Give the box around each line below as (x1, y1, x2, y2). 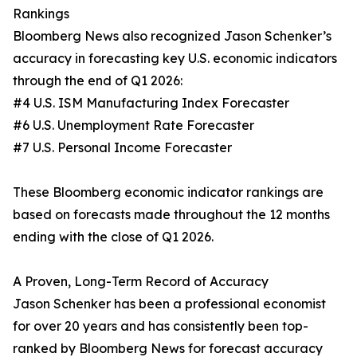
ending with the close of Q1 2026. (13, 229, 214, 245)
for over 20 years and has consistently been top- (13, 318, 308, 335)
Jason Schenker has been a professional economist (13, 296, 326, 312)
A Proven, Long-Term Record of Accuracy (13, 273, 269, 290)
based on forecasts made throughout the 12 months (13, 206, 330, 223)
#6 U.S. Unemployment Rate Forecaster (13, 117, 254, 134)
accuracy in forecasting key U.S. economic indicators (13, 50, 337, 67)
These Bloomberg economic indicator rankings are (13, 184, 324, 201)
